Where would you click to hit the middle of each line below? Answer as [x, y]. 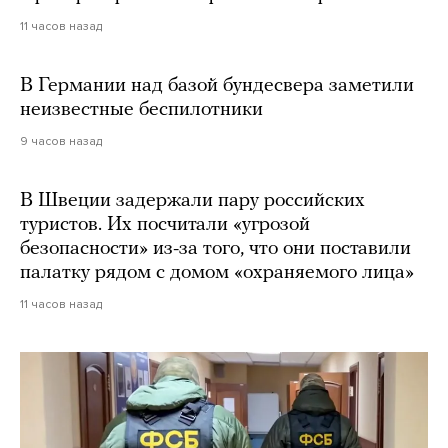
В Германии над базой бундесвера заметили [217, 85]
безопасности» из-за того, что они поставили [215, 248]
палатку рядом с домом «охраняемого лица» [217, 272]
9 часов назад [61, 140]
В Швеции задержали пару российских [192, 200]
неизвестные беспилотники [141, 109]
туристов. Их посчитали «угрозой [165, 224]
